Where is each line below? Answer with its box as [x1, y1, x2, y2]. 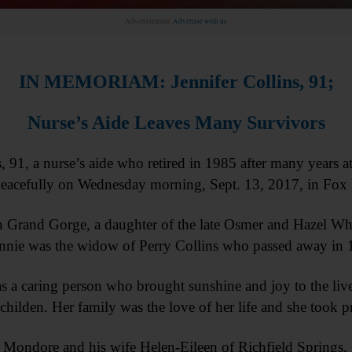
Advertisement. [125, 16, 173, 26]
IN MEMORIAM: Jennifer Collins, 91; [18, 71, 334, 92]
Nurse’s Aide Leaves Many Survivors [27, 112, 325, 133]
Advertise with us [173, 16, 227, 26]
